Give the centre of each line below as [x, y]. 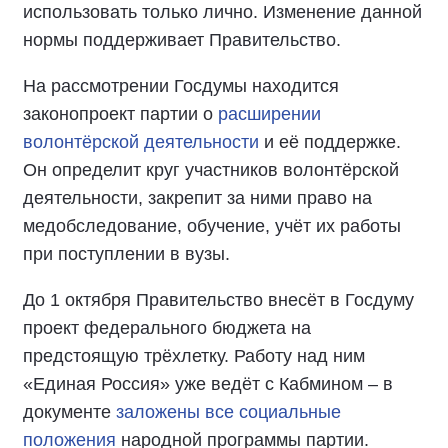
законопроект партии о [120, 114]
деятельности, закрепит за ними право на [197, 198]
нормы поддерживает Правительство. [182, 40]
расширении [269, 114]
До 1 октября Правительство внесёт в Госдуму [218, 300]
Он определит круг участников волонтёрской [211, 170]
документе [69, 412]
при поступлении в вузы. [126, 254]
